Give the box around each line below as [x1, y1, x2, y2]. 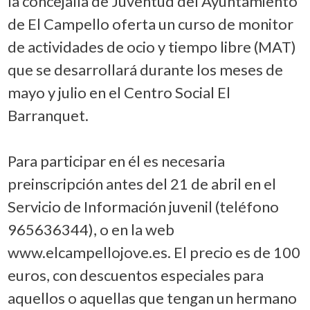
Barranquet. [7, 105, 89, 125]
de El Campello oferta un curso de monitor [7, 14, 293, 33]
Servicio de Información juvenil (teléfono [7, 197, 279, 216]
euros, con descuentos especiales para [7, 265, 264, 284]
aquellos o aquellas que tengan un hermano [7, 288, 297, 307]
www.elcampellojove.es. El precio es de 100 [7, 242, 300, 262]
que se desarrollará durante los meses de [7, 60, 283, 79]
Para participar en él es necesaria [7, 151, 225, 170]
